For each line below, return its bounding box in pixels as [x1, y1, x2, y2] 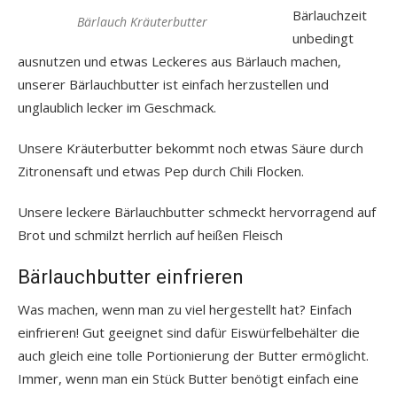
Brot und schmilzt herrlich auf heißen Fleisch [18, 225, 283, 244]
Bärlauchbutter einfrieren [18, 264, 244, 288]
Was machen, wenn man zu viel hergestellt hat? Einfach [18, 300, 352, 318]
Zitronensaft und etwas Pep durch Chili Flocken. [18, 161, 304, 180]
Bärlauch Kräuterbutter [76, 12, 207, 30]
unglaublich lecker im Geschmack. [18, 97, 216, 116]
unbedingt [292, 28, 354, 47]
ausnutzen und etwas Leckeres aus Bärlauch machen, [18, 51, 341, 70]
